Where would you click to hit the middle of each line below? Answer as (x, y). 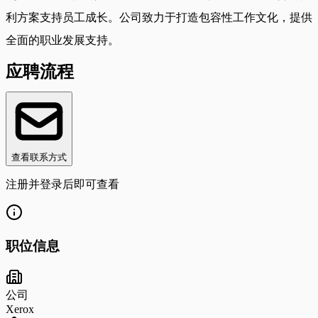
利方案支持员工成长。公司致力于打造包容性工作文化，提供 (159, 17)
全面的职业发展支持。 (62, 40)
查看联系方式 (39, 157)
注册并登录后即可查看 (62, 184)
